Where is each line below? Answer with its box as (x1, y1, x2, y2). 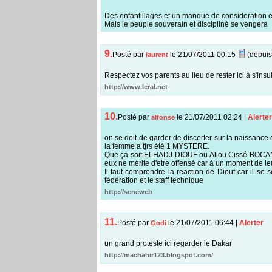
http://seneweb (104, 188, 152, 196)
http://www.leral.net (104, 83, 168, 90)
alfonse (151, 114, 175, 121)
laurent (145, 50, 170, 58)
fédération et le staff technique (104, 176, 203, 185)
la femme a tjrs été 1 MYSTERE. (104, 142, 209, 151)
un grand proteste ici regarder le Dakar (104, 239, 232, 248)
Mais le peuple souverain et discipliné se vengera (104, 19, 268, 29)
